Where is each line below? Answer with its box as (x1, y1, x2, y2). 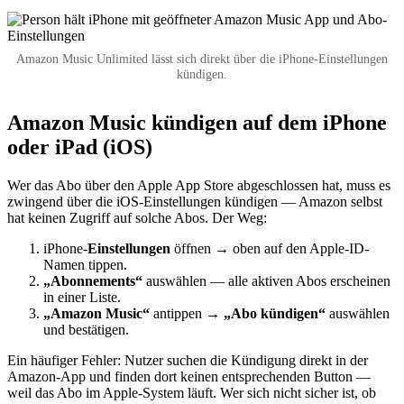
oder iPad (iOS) (7, 134, 152, 159)
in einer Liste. (43, 289, 121, 305)
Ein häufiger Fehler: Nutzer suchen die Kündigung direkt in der (7, 352, 368, 368)
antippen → (150, 305, 224, 321)
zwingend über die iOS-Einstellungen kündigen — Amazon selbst (7, 193, 382, 209)
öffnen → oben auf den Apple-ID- (170, 240, 369, 256)
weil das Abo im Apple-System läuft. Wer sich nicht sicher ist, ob (7, 384, 376, 400)
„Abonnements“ (43, 272, 142, 289)
